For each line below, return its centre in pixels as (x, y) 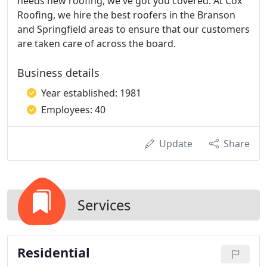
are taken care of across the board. (97, 44)
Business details (58, 73)
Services (104, 205)
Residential (54, 252)
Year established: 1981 (91, 93)
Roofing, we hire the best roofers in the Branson (126, 15)
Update (176, 144)
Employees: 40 (73, 110)
